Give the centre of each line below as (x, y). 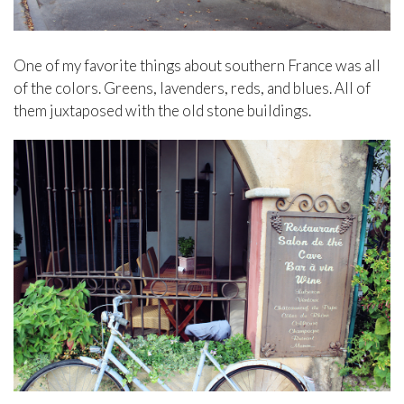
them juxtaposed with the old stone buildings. (162, 110)
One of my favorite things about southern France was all (197, 65)
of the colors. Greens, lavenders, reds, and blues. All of (192, 87)
